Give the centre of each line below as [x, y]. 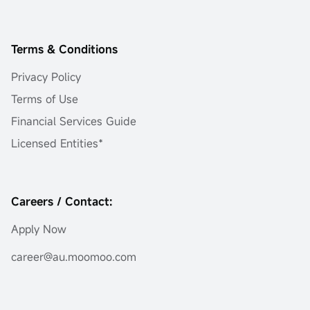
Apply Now [39, 229]
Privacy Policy [46, 76]
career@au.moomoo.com [74, 256]
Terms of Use [45, 99]
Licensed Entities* [57, 143]
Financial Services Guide [74, 121]
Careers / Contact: [62, 201]
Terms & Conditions [64, 49]
